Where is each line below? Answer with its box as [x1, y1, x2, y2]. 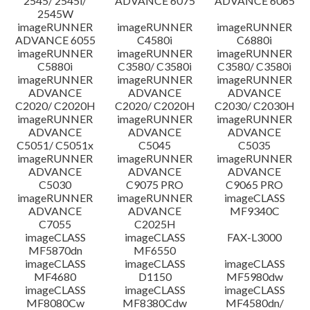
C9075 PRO [126, 178, 184, 191]
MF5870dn [28, 244, 82, 257]
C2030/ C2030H [214, 99, 295, 112]
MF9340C [229, 204, 280, 217]
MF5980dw [226, 270, 283, 283]
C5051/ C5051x [17, 138, 94, 152]
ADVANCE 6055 [15, 33, 95, 46]
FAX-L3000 [227, 230, 282, 244]
